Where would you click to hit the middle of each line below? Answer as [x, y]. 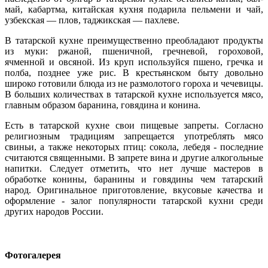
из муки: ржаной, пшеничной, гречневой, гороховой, [134, 51]
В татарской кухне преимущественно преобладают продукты [134, 41]
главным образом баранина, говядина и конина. [103, 105]
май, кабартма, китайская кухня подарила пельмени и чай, [134, 10]
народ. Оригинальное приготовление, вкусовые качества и [134, 190]
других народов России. [54, 212]
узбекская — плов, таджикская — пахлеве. [92, 20]
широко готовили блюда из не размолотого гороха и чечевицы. [134, 84]
